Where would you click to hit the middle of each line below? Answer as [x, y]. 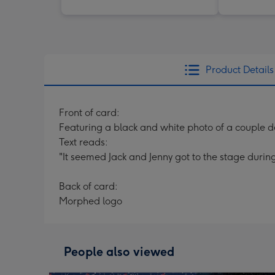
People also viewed [119, 251]
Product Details [239, 69]
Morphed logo [91, 201]
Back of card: [88, 186]
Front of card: [89, 112]
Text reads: [83, 142]
